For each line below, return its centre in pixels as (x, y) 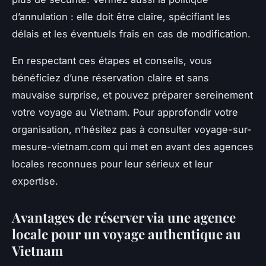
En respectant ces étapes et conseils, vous (112, 61)
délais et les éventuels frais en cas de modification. (131, 34)
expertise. (35, 181)
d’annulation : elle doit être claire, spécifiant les (121, 17)
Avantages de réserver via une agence (124, 218)
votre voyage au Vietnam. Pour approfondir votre (125, 113)
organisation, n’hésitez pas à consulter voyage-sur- (132, 130)
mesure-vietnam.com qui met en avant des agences (133, 147)
